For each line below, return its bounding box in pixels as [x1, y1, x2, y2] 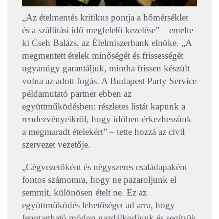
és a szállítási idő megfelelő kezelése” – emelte [22, 24, 193, 35]
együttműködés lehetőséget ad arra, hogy [22, 199, 175, 210]
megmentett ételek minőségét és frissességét [22, 50, 183, 61]
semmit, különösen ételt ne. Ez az [22, 187, 147, 197]
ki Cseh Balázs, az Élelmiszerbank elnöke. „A [22, 37, 192, 48]
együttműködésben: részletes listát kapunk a [22, 101, 185, 111]
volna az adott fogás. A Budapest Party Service [22, 75, 197, 86]
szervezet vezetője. [22, 139, 90, 150]
